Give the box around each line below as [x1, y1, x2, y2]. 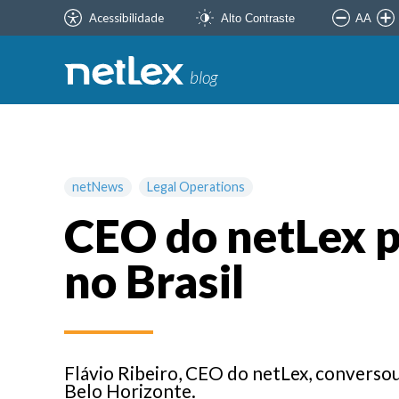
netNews [72, 178, 124, 194]
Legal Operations [147, 178, 245, 194]
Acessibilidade [89, 10, 164, 25]
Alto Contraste [221, 11, 295, 25]
